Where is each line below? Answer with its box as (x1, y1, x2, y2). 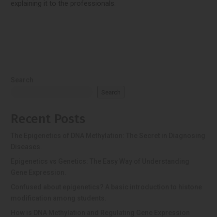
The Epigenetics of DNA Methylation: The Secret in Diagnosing (11, 132, 206, 140)
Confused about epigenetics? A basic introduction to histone (11, 183, 202, 191)
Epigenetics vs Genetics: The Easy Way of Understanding (11, 157, 190, 166)
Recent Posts (11, 111, 86, 127)
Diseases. (11, 143, 43, 151)
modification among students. (11, 194, 107, 202)
